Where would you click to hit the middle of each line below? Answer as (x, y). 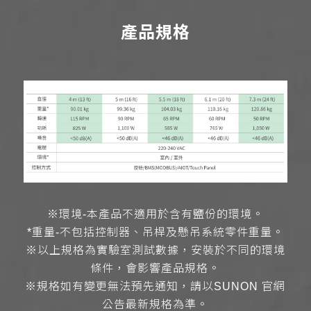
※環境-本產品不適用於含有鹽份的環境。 (155, 215)
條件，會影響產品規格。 (155, 269)
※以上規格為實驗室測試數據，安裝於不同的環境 (155, 251)
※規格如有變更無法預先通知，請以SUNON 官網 (155, 287)
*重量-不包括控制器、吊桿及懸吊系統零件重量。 (155, 233)
